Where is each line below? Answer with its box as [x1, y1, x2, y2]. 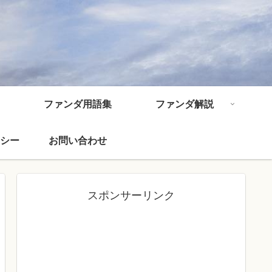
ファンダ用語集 [44, 98, 112, 109]
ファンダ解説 [155, 98, 214, 109]
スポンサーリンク [87, 189, 175, 202]
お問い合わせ [49, 135, 107, 146]
